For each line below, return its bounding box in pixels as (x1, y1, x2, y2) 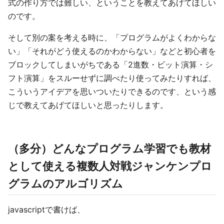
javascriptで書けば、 (8, 204, 85, 214)
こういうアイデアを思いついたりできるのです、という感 (8, 86, 216, 96)
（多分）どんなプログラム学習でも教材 (8, 142, 211, 155)
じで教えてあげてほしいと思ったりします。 (8, 100, 168, 110)
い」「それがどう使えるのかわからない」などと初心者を (8, 46, 216, 56)
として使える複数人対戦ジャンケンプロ (8, 159, 212, 172)
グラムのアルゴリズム (8, 177, 123, 190)
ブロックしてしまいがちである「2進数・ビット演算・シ (8, 59, 213, 69)
